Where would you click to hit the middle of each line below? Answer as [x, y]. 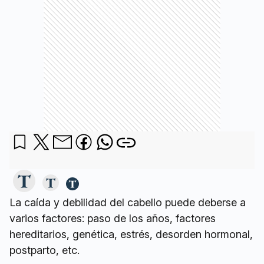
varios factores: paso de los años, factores [113, 219]
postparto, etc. [44, 250]
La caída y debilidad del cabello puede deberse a [128, 203]
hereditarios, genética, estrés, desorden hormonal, [131, 235]
